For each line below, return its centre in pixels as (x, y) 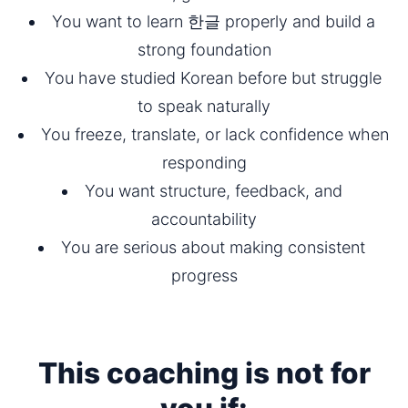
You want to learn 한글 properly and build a (213, 22)
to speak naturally (204, 107)
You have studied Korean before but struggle (213, 78)
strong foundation (204, 50)
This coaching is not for (204, 373)
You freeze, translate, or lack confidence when (215, 135)
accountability (204, 219)
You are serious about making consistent (213, 248)
